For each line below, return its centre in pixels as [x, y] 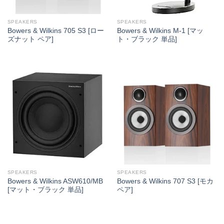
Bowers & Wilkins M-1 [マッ [160, 31]
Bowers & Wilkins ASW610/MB [55, 181]
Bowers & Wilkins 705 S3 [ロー [55, 31]
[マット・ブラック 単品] [45, 189]
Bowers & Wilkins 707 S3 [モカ [165, 181]
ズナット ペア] [30, 39]
